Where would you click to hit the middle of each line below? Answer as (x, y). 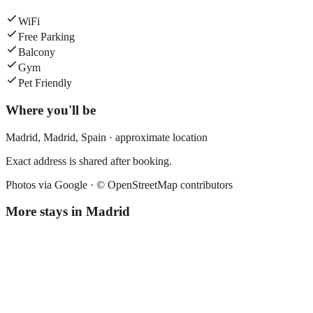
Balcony (37, 52)
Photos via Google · (51, 184)
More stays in (46, 212)
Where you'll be (51, 110)
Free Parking (46, 37)
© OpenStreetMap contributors (165, 184)
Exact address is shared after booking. (89, 161)
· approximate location (157, 137)
